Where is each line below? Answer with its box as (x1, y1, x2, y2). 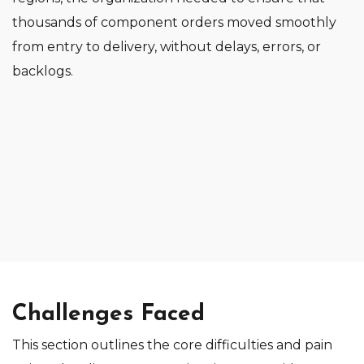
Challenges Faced (12, 303, 205, 326)
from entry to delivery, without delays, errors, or (12, 39, 321, 54)
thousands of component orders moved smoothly (12, 15, 336, 30)
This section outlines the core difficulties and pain (12, 337, 332, 353)
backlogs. (12, 63, 73, 79)
